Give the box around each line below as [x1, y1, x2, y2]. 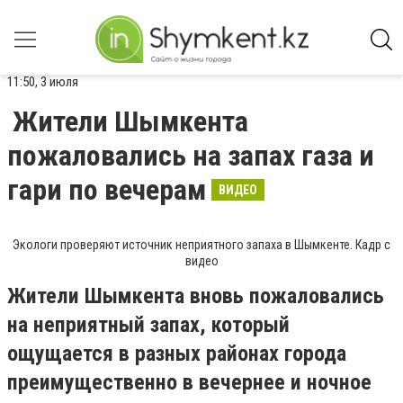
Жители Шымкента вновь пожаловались [7, 283, 384, 309]
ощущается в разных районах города [7, 341, 346, 366]
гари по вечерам [7, 173, 206, 207]
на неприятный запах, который [7, 312, 290, 337]
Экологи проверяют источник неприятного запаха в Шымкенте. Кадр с [13, 237, 390, 252]
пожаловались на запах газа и [7, 139, 374, 173]
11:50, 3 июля [7, 74, 78, 90]
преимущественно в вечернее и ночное [7, 370, 372, 395]
